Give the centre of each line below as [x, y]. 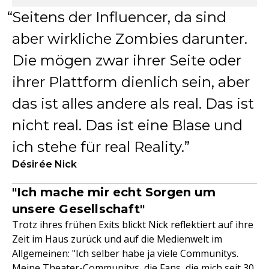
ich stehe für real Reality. [98, 147]
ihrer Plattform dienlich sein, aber [131, 82]
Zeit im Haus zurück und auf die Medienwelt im [117, 239]
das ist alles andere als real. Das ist [133, 104]
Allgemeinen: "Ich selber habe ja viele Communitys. [125, 254]
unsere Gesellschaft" [78, 209]
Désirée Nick [45, 165]
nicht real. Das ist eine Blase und [127, 125]
